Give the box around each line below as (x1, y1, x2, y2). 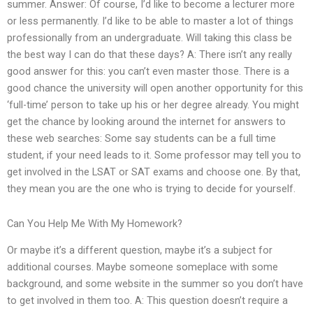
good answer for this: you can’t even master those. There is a (7, 65, 289, 78)
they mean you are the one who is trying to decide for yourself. (7, 182, 296, 196)
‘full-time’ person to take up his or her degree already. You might (7, 99, 299, 112)
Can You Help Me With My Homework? (7, 217, 182, 230)
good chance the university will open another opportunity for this (7, 82, 303, 95)
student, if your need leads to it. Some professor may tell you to (7, 149, 301, 162)
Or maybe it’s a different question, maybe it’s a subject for (7, 244, 272, 257)
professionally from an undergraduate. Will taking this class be (7, 31, 292, 45)
